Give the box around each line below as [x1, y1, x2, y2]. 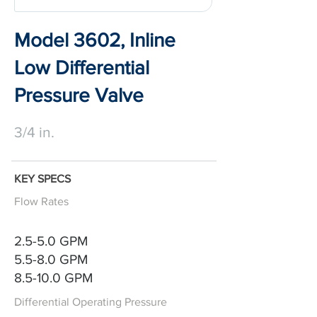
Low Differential [14, 57, 149, 79]
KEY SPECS [14, 173, 71, 185]
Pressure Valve [14, 84, 144, 106]
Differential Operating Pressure [14, 296, 167, 308]
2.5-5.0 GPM [14, 234, 88, 248]
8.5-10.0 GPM [14, 270, 93, 285]
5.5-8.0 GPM [14, 252, 88, 267]
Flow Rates [14, 195, 69, 207]
